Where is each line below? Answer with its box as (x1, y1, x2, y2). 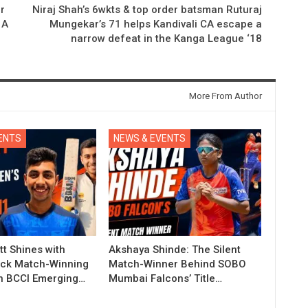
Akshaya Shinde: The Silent (109, 243, 241, 256)
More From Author (188, 90, 262, 101)
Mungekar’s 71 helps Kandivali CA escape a (49, 17, 262, 30)
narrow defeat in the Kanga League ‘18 (70, 32, 262, 45)
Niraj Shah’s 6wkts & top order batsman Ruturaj (32, 3, 262, 16)
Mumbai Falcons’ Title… (109, 272, 223, 285)
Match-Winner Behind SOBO (109, 257, 247, 270)
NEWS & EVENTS (113, 132, 186, 144)
